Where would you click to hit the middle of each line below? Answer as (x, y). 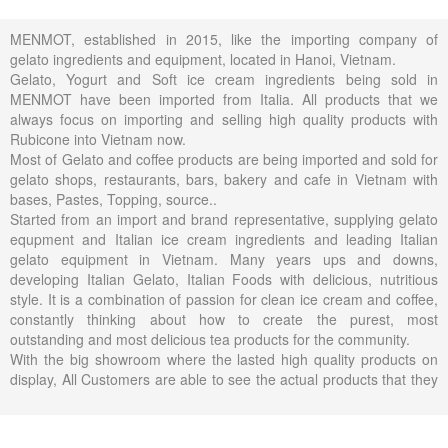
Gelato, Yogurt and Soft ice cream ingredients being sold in (224, 78)
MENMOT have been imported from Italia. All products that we (224, 98)
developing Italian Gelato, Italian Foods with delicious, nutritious (224, 278)
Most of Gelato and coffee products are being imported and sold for (224, 158)
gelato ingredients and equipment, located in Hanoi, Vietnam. (203, 58)
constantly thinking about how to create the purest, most (224, 318)
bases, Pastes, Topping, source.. (113, 198)
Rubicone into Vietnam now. (98, 138)
